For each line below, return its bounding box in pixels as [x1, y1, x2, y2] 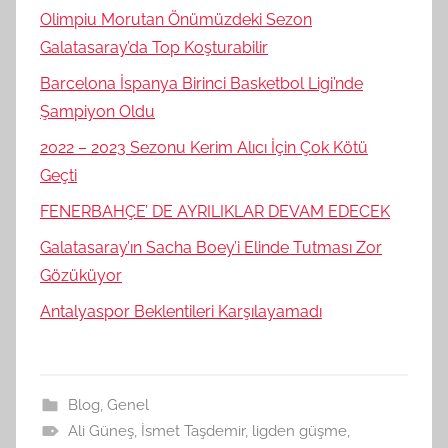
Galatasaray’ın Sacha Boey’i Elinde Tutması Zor [40, 238, 382, 258]
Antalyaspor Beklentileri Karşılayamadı [40, 302, 322, 322]
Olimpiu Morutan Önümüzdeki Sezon [40, 10, 312, 30]
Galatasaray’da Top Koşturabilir [40, 38, 268, 58]
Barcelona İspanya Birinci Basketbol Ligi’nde [40, 74, 363, 94]
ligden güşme [251, 422, 347, 441]
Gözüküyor [40, 266, 122, 286]
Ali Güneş [67, 422, 134, 441]
